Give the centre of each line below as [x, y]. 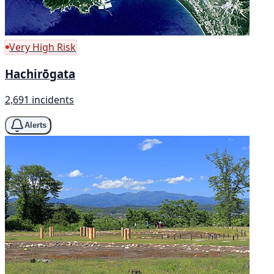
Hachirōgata [40, 74]
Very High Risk [43, 47]
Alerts [35, 125]
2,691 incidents [39, 99]
